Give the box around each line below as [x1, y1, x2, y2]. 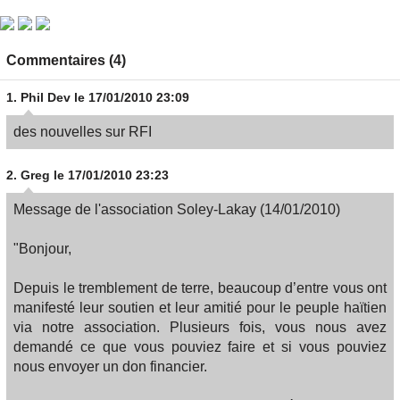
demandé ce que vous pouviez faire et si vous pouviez [13, 339, 387, 354]
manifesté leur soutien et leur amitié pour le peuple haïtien [13, 300, 387, 315]
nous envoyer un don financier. [13, 359, 207, 374]
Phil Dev [21, 90, 71, 104]
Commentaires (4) [6, 53, 126, 68]
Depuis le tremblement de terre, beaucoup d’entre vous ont [13, 280, 387, 296]
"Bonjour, [13, 241, 71, 256]
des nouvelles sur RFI [13, 124, 152, 139]
